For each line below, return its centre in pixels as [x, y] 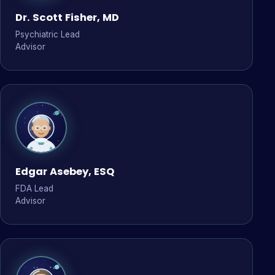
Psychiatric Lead [48, 34]
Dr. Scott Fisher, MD [67, 17]
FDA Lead [34, 188]
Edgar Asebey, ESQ [65, 172]
